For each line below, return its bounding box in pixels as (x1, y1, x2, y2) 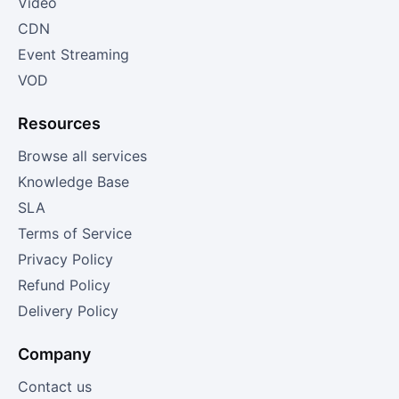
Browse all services (18, 146, 147, 165)
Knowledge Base (18, 172, 129, 191)
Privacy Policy (18, 249, 113, 268)
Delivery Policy (18, 301, 118, 320)
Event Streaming (18, 45, 129, 63)
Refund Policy (18, 275, 110, 294)
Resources (18, 113, 101, 133)
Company (18, 344, 91, 363)
